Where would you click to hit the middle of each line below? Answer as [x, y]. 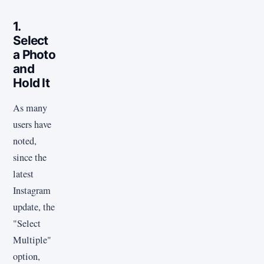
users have [32, 125]
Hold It [31, 82]
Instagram [32, 191]
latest [23, 174]
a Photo [34, 54]
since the [30, 158]
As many [30, 108]
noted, [25, 141]
